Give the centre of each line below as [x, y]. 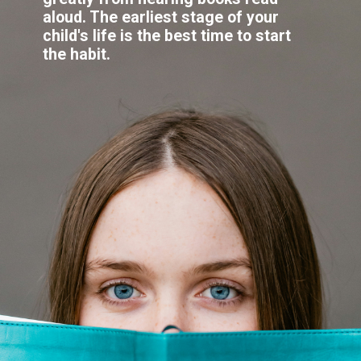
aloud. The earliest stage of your [161, 17]
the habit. [77, 54]
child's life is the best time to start [167, 35]
